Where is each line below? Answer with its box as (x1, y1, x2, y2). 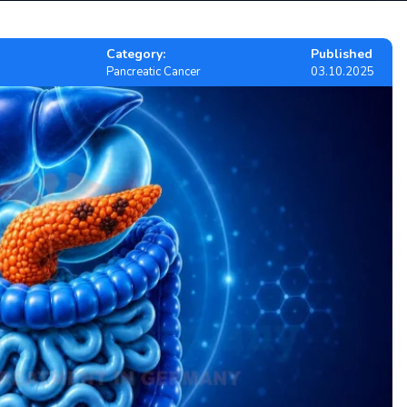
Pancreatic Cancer (105, 63, 201, 80)
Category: (105, 45, 165, 63)
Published (310, 45, 372, 63)
